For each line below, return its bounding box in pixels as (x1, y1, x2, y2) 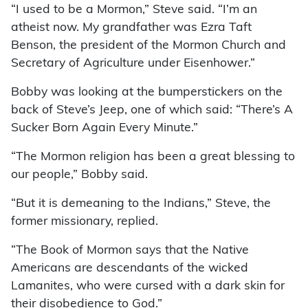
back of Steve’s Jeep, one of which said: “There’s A (11, 104, 293, 117)
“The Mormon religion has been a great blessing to (11, 151, 295, 164)
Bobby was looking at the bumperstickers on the (11, 87, 283, 99)
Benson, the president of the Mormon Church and (11, 40, 286, 52)
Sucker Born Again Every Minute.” (11, 122, 198, 135)
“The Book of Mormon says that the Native (11, 245, 249, 257)
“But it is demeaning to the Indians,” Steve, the (11, 198, 271, 210)
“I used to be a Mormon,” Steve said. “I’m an (11, 4, 257, 16)
